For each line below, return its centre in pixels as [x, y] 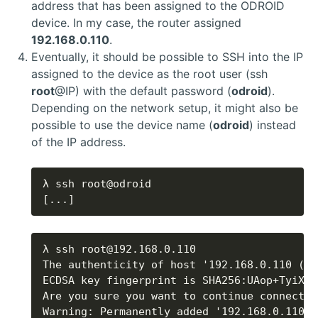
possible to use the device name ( [122, 125]
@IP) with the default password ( [143, 91]
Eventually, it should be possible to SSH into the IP [167, 56]
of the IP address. [78, 142]
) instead [273, 125]
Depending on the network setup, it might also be [165, 108]
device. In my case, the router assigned [136, 22]
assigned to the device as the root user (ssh [149, 73]
